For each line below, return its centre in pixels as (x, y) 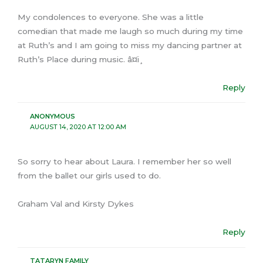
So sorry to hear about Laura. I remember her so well (124, 162)
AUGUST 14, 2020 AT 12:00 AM (78, 127)
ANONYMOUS (52, 116)
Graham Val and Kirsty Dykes (76, 204)
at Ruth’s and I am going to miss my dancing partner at (130, 45)
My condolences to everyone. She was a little (111, 17)
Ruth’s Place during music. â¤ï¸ (81, 59)
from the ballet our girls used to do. (89, 176)
